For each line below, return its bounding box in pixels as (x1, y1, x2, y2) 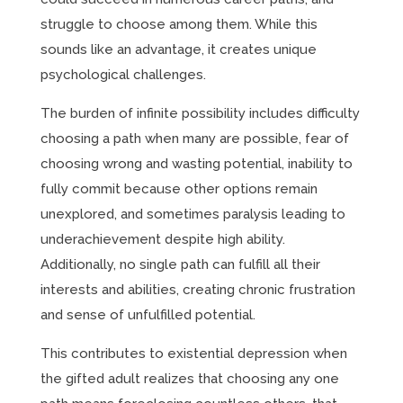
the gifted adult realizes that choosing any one (40, 371, 339, 387)
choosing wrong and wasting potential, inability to (40, 156, 353, 172)
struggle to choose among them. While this (40, 16, 318, 32)
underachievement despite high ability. (40, 231, 285, 247)
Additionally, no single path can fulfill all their (40, 256, 320, 273)
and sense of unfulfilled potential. (40, 307, 255, 323)
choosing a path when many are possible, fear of (40, 130, 349, 147)
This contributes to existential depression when (40, 345, 347, 362)
